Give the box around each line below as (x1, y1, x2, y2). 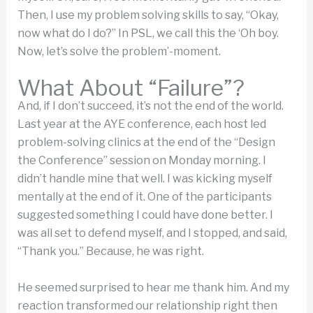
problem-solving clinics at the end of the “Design (17, 135, 275, 149)
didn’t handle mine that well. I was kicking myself (17, 171, 272, 185)
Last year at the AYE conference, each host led (17, 117, 266, 131)
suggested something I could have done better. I (17, 208, 273, 221)
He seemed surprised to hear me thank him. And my (17, 280, 289, 294)
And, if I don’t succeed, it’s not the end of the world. (17, 99, 284, 112)
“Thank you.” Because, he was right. (17, 244, 204, 258)
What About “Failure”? (17, 73, 245, 101)
